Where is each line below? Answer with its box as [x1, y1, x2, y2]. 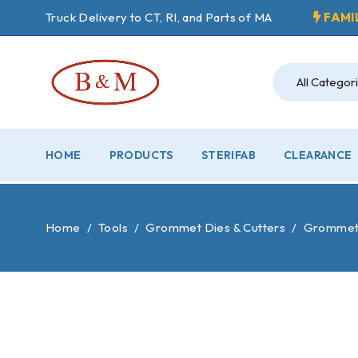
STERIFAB [201, 147, 257, 162]
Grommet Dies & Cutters [145, 219, 286, 235]
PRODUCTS [109, 147, 173, 162]
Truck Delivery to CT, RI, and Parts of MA [46, 10, 272, 25]
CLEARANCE [284, 147, 352, 162]
